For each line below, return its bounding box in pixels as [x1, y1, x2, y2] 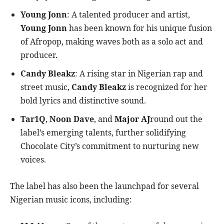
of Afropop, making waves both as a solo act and [20, 36, 203, 47]
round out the [150, 113, 202, 125]
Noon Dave [49, 113, 94, 125]
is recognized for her [126, 81, 207, 93]
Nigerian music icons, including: [10, 194, 132, 205]
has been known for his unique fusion [67, 22, 212, 34]
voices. [20, 154, 46, 165]
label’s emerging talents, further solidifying [20, 127, 186, 138]
